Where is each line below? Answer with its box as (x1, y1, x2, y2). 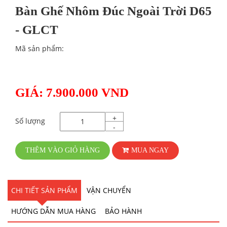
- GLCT (15, 22, 58, 36)
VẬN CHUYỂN (87, 185, 131, 195)
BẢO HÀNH (105, 206, 142, 216)
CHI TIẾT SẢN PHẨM (11, 185, 78, 195)
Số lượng (15, 116, 45, 126)
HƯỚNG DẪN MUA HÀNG (11, 206, 96, 216)
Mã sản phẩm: (15, 43, 64, 53)
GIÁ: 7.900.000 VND (15, 85, 129, 99)
